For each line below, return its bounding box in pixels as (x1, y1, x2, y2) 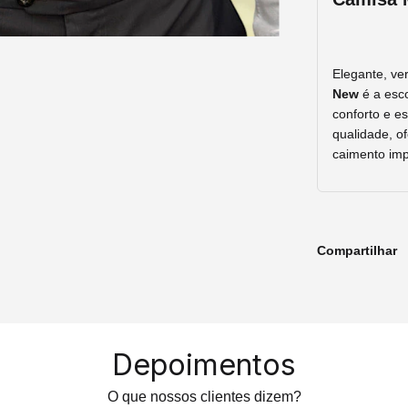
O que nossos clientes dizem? (107, 388, 301, 404)
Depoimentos (112, 346, 296, 382)
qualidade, (332, 126, 396, 141)
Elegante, (332, 66, 391, 81)
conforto (332, 106, 383, 121)
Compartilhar (317, 242, 397, 258)
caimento (332, 146, 389, 161)
